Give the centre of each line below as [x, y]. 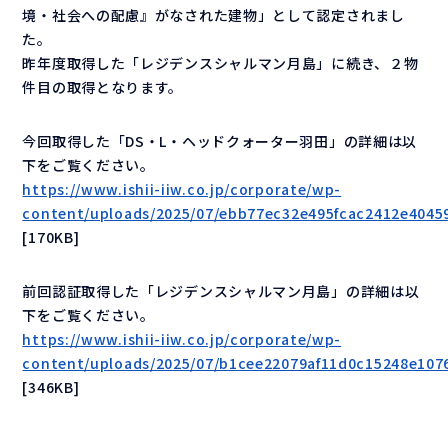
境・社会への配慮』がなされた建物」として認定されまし [213, 15]
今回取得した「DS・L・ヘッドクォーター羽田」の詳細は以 [220, 141]
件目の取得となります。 [103, 87]
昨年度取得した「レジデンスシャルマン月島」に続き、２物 [220, 63]
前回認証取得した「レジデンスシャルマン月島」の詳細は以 [221, 291]
